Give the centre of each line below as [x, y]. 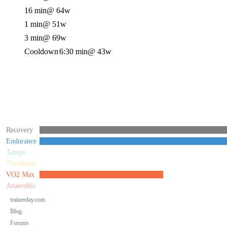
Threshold [21, 163]
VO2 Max [20, 175]
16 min [35, 10]
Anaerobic [21, 186]
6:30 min [73, 51]
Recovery [20, 130]
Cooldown [41, 51]
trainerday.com [28, 200]
